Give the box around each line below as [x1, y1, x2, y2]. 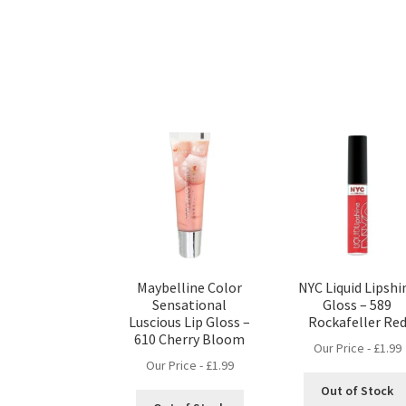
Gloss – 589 [323, 295, 392, 314]
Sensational [152, 295, 227, 314]
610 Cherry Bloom [134, 329, 246, 348]
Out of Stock [321, 382, 394, 399]
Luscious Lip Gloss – [129, 312, 251, 331]
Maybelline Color [137, 277, 243, 296]
